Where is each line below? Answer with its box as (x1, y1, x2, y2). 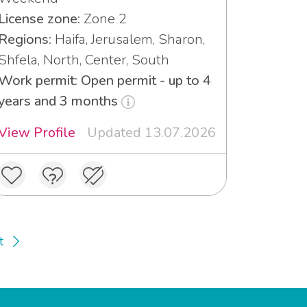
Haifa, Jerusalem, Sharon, (51, 29, 205, 49)
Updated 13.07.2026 (87, 123, 216, 142)
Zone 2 (80, 9, 127, 28)
